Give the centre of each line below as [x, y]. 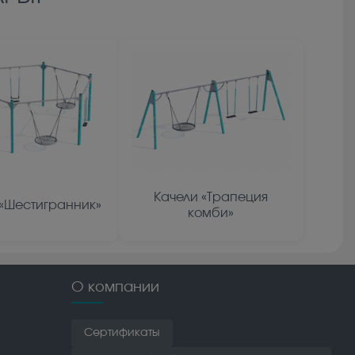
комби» [211, 214]
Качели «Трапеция [211, 198]
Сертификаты [122, 333]
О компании [115, 288]
